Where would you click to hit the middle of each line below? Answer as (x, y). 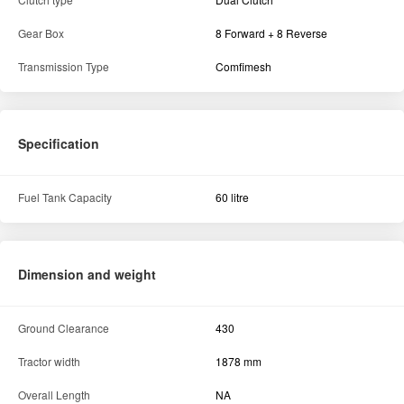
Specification (59, 144)
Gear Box (41, 33)
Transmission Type (64, 67)
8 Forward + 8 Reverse (271, 33)
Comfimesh (243, 67)
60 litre (232, 197)
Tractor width (49, 362)
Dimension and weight (87, 275)
